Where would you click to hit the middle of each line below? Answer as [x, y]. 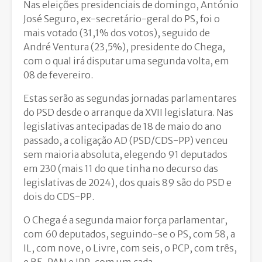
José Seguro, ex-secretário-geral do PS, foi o [122, 19]
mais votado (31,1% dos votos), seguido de [117, 33]
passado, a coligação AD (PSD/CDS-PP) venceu [126, 141]
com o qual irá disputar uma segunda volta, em [126, 61]
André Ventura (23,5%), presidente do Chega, [124, 47]
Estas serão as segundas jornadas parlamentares [130, 99]
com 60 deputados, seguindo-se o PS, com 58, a [129, 234]
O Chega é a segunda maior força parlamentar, [125, 220]
